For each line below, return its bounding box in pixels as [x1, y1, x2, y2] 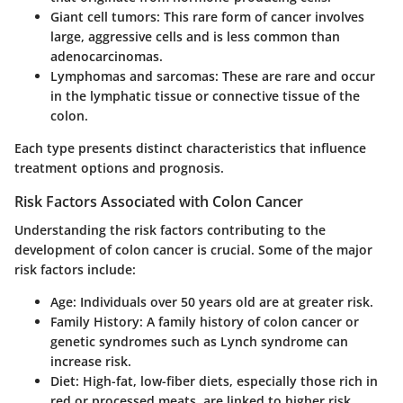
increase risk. [50, 352, 131, 370]
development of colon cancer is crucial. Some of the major [14, 240, 372, 258]
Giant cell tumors [50, 7, 157, 25]
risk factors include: [14, 260, 136, 278]
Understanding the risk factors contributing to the [14, 220, 326, 238]
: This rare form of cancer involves [157, 7, 364, 25]
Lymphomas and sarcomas [50, 67, 215, 85]
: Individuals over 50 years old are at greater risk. [73, 292, 373, 310]
